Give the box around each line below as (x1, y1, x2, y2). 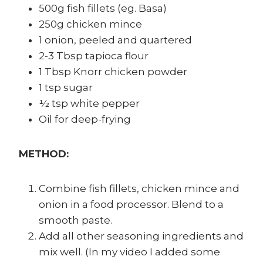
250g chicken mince (39, 18, 142, 31)
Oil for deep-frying (39, 113, 131, 126)
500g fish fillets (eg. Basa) (39, 2, 167, 15)
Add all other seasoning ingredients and (39, 230, 244, 242)
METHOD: (19, 148, 69, 160)
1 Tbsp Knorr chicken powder (39, 66, 187, 78)
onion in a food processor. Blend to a (39, 198, 224, 211)
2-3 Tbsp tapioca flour (39, 50, 149, 62)
